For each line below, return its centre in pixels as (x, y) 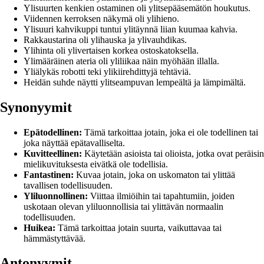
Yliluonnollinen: (56, 196)
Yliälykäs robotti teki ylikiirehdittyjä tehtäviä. (107, 71)
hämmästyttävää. (55, 238)
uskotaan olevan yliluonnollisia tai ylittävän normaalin (123, 206)
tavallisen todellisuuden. (68, 185)
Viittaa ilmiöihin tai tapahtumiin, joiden (161, 196)
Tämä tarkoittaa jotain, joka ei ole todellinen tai (170, 132)
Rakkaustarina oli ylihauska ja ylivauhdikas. (105, 39)
